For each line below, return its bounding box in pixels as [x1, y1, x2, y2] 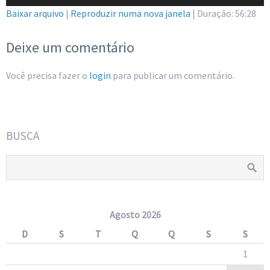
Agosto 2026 [109, 208, 161, 221]
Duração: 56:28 [197, 7, 256, 19]
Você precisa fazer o [6, 69, 89, 81]
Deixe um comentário [6, 37, 134, 57]
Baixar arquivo [6, 7, 64, 19]
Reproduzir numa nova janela [71, 7, 190, 19]
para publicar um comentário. [111, 69, 234, 81]
